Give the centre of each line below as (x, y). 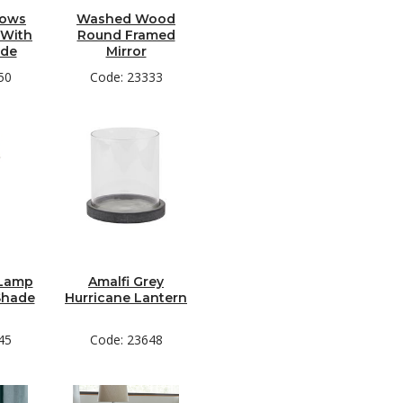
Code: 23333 (126, 77)
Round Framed (126, 35)
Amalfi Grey (126, 282)
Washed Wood (126, 19)
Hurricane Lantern (126, 298)
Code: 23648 (126, 340)
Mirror (126, 51)
